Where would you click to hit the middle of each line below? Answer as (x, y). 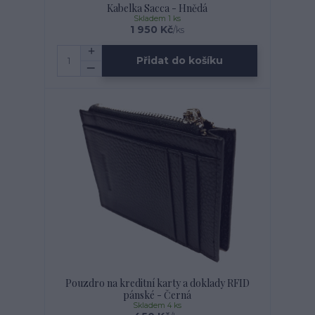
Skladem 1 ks (157, 18)
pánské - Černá (157, 295)
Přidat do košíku (180, 61)
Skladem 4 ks (157, 305)
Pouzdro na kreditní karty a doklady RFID (157, 283)
